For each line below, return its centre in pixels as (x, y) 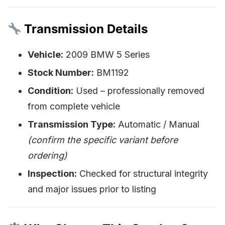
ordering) (47, 156)
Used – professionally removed (139, 91)
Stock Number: (61, 73)
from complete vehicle (74, 106)
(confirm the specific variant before (103, 140)
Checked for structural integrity (142, 174)
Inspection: (52, 174)
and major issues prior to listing (92, 189)
